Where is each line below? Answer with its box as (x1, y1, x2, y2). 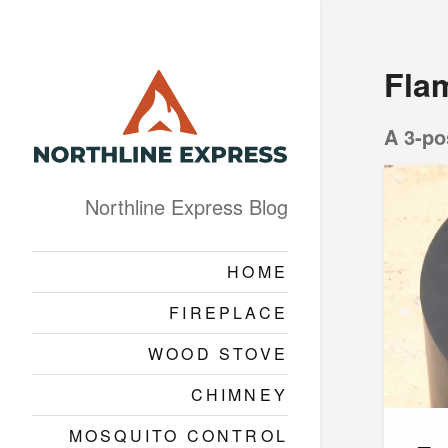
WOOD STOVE (148, 341, 288, 365)
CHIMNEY (190, 382, 288, 406)
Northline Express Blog (85, 191, 288, 221)
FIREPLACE (169, 300, 288, 324)
